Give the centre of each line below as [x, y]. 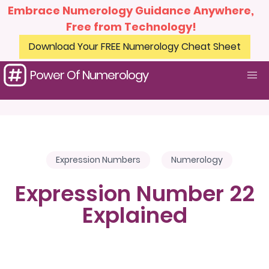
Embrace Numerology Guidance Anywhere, [131, 11]
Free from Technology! [131, 27]
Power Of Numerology [89, 75]
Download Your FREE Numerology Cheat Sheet [134, 47]
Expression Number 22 [134, 194]
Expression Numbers [98, 160]
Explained [134, 215]
